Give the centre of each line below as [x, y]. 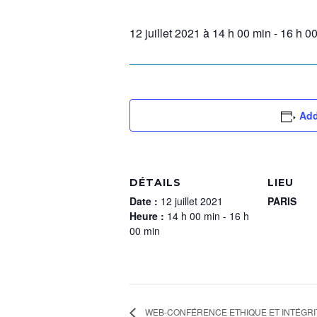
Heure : [148, 216]
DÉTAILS [155, 183]
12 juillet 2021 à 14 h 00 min [200, 33]
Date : [145, 201]
